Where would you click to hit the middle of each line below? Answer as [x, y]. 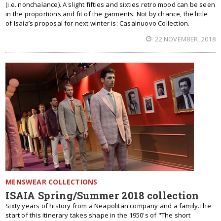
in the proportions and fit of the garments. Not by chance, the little [107, 14]
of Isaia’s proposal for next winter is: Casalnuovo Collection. [98, 23]
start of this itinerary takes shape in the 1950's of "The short [98, 215]
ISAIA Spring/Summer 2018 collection [102, 195]
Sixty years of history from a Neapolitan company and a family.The [108, 206]
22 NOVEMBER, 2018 [184, 39]
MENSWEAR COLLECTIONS [52, 182]
